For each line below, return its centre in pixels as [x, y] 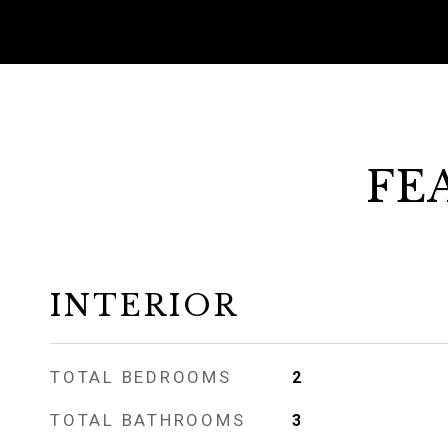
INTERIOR [144, 306]
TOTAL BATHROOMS [148, 420]
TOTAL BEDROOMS [141, 377]
